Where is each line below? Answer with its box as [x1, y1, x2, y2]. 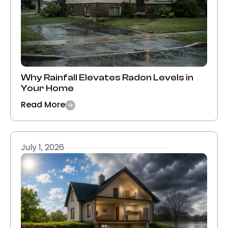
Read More [21, 99, 65, 111]
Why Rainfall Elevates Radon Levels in [21, 72, 193, 83]
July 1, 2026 [21, 141, 64, 154]
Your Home [21, 83, 74, 94]
